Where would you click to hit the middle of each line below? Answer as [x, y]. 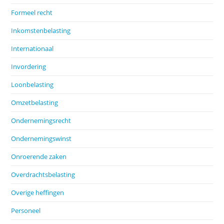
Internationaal [32, 49]
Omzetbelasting [35, 103]
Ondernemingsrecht [41, 121]
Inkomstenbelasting [41, 31]
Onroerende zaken [39, 157]
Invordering [29, 67]
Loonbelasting [32, 85]
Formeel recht [32, 13]
